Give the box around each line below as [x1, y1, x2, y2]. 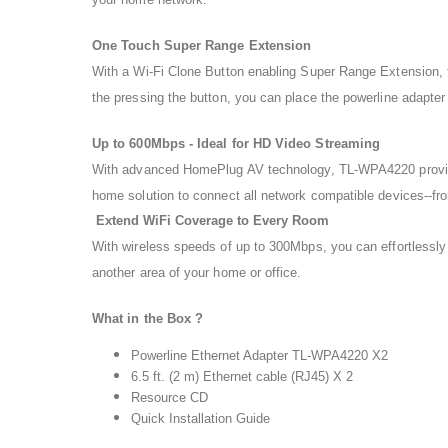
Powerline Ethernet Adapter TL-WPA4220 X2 [130, 347, 388, 363]
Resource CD [130, 389, 208, 405]
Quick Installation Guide [130, 410, 270, 426]
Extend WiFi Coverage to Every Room [92, 212, 329, 228]
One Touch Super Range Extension [92, 37, 312, 53]
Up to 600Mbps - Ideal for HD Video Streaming [92, 135, 381, 151]
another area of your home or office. [92, 264, 302, 280]
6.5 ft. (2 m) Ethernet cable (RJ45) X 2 [130, 368, 353, 384]
